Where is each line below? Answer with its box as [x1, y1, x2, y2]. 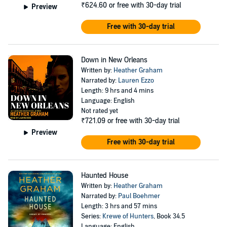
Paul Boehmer [118, 192, 160, 200]
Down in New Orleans [81, 56, 147, 64]
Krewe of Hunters [102, 212, 154, 220]
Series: [81, 212, 102, 220]
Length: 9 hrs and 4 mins [81, 87, 154, 95]
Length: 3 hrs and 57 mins [81, 202, 157, 210]
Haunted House [81, 171, 128, 180]
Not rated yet [81, 107, 118, 115]
